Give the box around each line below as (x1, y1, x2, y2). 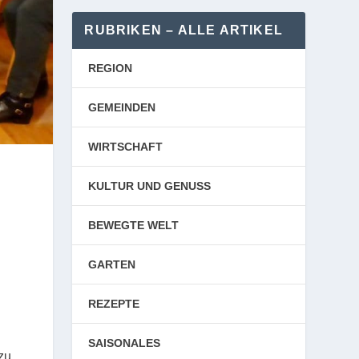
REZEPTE (88, 297, 140, 310)
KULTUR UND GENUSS (88, 179, 212, 192)
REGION (88, 62, 133, 75)
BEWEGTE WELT (88, 219, 179, 232)
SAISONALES (88, 337, 161, 349)
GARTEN (88, 258, 136, 271)
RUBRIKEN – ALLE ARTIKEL (84, 23, 283, 37)
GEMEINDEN (88, 101, 156, 114)
